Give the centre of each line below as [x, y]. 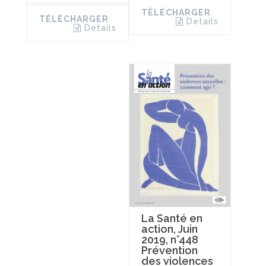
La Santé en [172, 218]
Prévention [169, 251]
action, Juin [169, 229]
